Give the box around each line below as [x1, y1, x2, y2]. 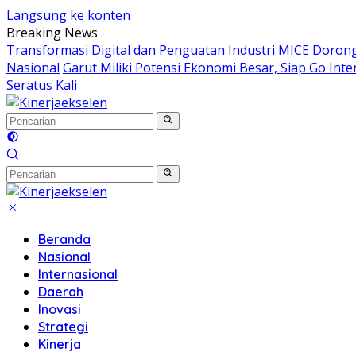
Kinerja [38, 336, 81, 352]
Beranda [38, 231, 91, 247]
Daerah [38, 284, 83, 300]
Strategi [38, 319, 88, 335]
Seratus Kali [6, 76, 77, 94]
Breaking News [6, 24, 98, 41]
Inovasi [38, 301, 81, 317]
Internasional [38, 266, 118, 282]
